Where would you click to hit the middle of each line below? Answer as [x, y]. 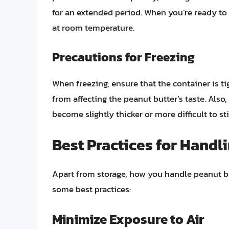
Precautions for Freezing [123, 57]
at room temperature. [93, 28]
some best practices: [91, 189]
